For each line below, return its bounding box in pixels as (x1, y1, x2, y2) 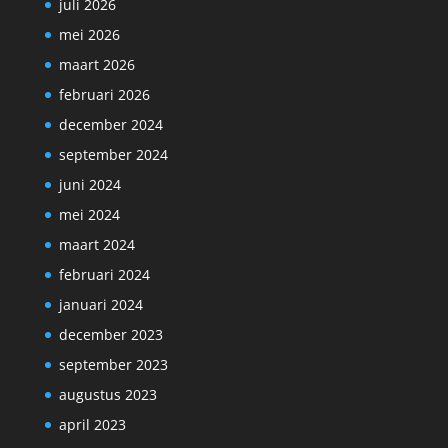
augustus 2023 (58, 385, 157, 405)
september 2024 (58, 145, 168, 165)
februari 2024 (58, 265, 150, 285)
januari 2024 (58, 295, 143, 315)
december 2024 (58, 115, 163, 135)
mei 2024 (58, 205, 120, 225)
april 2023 (58, 415, 126, 435)
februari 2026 (58, 85, 150, 105)
